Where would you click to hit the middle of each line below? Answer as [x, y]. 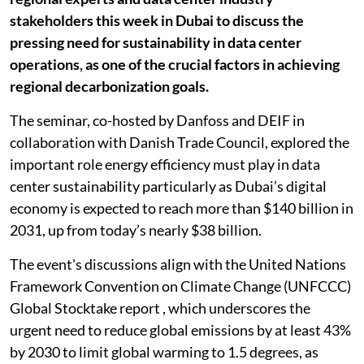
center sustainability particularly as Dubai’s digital [168, 186]
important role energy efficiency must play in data [165, 164]
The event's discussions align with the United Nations [178, 264]
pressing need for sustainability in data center [156, 42]
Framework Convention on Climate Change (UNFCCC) [180, 286]
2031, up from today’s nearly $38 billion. [136, 230]
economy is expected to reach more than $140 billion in [182, 208]
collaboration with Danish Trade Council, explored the [180, 142]
